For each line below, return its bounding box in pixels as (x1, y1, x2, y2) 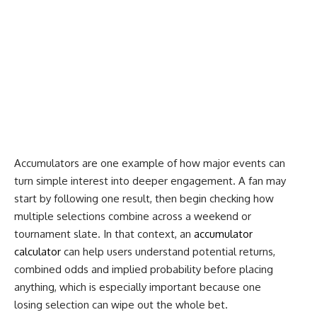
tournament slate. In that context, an (14, 226, 194, 241)
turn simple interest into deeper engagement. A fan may (14, 173, 286, 188)
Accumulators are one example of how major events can (14, 156, 285, 170)
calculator (14, 244, 61, 258)
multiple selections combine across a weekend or (14, 209, 251, 223)
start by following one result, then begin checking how (14, 191, 274, 205)
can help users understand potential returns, (61, 244, 275, 258)
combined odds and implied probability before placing (14, 262, 273, 276)
